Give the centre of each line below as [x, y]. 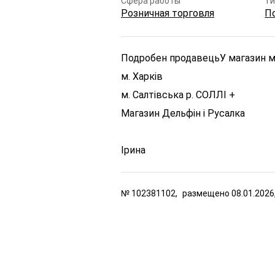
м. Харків [142, 76]
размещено [207, 193]
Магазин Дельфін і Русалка [183, 113]
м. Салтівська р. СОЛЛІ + [178, 95]
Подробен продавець [170, 58]
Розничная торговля [168, 13]
